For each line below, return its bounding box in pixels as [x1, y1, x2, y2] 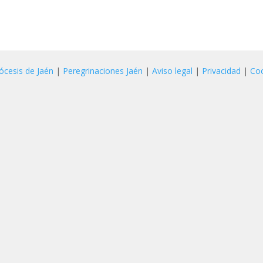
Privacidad [202, 65, 244, 76]
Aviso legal [152, 65, 193, 76]
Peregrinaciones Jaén [63, 65, 143, 76]
